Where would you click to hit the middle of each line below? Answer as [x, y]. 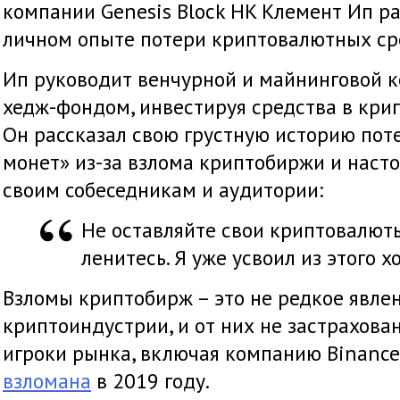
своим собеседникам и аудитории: [163, 190]
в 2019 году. [150, 381]
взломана [47, 381]
